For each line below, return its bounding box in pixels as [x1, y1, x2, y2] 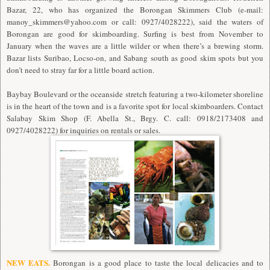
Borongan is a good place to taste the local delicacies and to [50, 257, 264, 268]
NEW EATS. [7, 256, 51, 268]
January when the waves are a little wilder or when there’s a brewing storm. [7, 40, 263, 52]
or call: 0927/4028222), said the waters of [107, 16, 263, 28]
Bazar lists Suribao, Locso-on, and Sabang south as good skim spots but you [7, 52, 263, 64]
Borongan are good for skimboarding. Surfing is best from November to [7, 28, 263, 40]
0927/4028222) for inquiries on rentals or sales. [7, 125, 160, 136]
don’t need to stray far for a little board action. [7, 64, 154, 76]
